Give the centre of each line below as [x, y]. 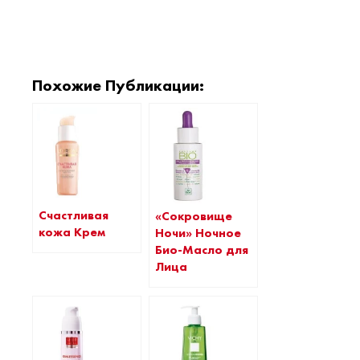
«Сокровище [194, 217]
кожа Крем [72, 233]
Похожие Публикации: [118, 85]
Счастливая [74, 216]
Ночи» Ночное [198, 233]
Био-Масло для [202, 250]
